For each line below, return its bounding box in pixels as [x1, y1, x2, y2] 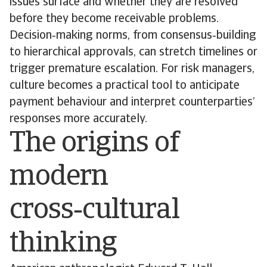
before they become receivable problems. [10, 13, 219, 25]
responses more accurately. [10, 113, 147, 125]
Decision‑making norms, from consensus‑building [10, 30, 256, 42]
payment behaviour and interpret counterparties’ [10, 97, 255, 108]
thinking [10, 230, 117, 259]
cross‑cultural [10, 197, 179, 225]
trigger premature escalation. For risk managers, [10, 63, 254, 75]
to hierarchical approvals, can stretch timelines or [10, 46, 257, 58]
